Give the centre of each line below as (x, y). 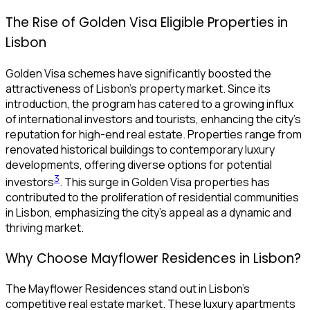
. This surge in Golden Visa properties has (165, 182)
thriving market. (45, 227)
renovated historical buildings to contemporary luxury (140, 149)
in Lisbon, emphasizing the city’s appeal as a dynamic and (148, 212)
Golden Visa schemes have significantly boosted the (138, 73)
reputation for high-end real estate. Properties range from (154, 134)
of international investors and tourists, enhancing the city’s (153, 119)
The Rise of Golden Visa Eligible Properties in (147, 22)
